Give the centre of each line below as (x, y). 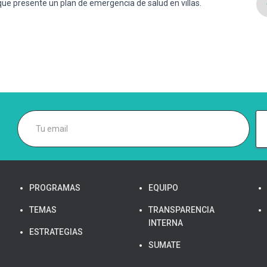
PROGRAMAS (55, 187)
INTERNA (166, 223)
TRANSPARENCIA (181, 209)
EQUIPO (163, 187)
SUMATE (164, 245)
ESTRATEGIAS (56, 232)
